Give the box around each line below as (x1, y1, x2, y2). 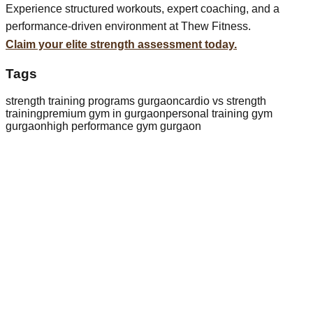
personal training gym (166, 107, 272, 119)
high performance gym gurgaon (47, 119, 201, 132)
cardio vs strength (179, 94, 266, 107)
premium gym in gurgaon (43, 107, 166, 119)
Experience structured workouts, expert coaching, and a (6, 2, 279, 15)
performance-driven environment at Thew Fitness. (6, 20, 251, 32)
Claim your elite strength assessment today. (6, 38, 237, 51)
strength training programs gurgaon (6, 94, 179, 107)
